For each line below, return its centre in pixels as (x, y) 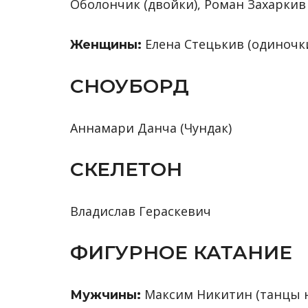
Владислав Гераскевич (141, 211)
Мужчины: (107, 295)
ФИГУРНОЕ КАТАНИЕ (181, 252)
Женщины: (108, 45)
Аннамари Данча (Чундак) (151, 128)
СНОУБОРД (130, 86)
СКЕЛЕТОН (126, 169)
